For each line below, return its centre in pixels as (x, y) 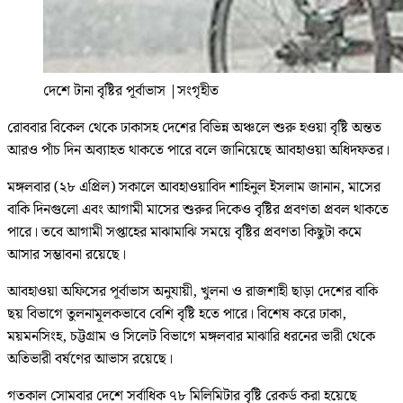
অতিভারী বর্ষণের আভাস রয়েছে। (90, 359)
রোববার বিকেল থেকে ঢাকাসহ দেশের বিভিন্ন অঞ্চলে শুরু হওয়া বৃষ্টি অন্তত (194, 128)
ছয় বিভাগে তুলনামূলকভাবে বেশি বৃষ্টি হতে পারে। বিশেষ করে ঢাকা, (177, 314)
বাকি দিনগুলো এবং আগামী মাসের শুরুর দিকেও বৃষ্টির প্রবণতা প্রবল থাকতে (198, 210)
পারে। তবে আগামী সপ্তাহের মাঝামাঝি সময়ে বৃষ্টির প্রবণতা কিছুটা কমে (184, 232)
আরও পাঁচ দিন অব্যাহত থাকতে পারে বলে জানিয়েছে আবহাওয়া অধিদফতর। (198, 150)
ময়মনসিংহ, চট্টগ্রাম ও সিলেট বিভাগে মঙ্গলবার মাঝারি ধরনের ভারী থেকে (191, 336)
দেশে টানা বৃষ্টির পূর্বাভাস (104, 91)
